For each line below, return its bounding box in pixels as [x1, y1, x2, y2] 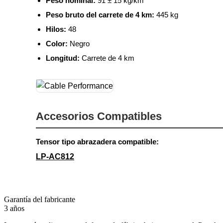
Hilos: [46, 24, 66, 33]
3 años [4, 204, 24, 213]
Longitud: [46, 53, 80, 62]
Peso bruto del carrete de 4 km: [46, 10, 154, 19]
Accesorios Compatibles [36, 110, 162, 122]
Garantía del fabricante [4, 195, 75, 204]
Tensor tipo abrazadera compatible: [36, 137, 159, 146]
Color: [46, 39, 68, 48]
